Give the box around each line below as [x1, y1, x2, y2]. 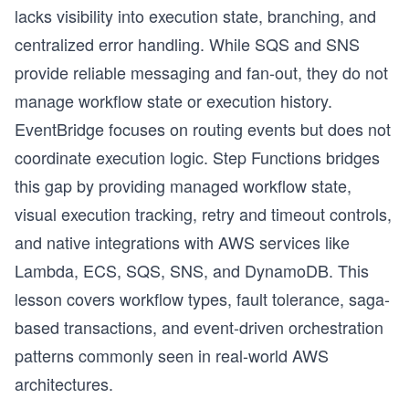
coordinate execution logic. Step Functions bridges [15, 145, 380, 169]
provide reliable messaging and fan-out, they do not [15, 60, 388, 84]
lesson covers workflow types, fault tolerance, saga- [15, 287, 390, 310]
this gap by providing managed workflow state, [15, 173, 351, 197]
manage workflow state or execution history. [15, 89, 332, 112]
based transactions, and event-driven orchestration [15, 315, 383, 339]
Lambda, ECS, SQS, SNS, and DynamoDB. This [15, 258, 369, 282]
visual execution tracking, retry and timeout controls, [15, 202, 392, 225]
